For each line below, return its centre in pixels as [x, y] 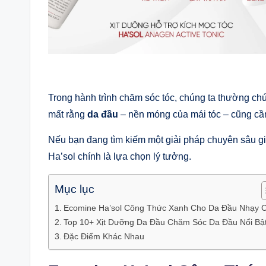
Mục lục [75, 189]
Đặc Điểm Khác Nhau [104, 236]
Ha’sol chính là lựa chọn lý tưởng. [120, 156]
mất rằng [68, 114]
